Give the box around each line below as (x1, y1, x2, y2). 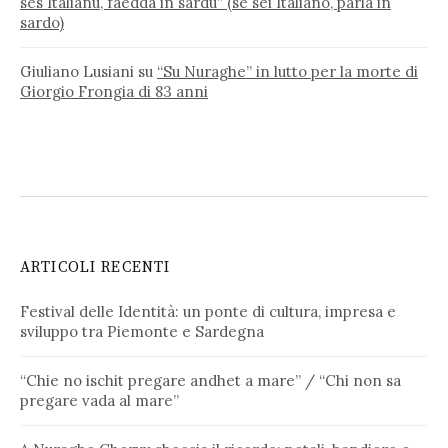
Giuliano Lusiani (20, 62, 134, 82)
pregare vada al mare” (20, 391, 179, 411)
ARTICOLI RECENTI (20, 258, 171, 278)
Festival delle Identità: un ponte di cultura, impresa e (20, 302, 396, 322)
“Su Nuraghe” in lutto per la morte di (157, 62, 418, 82)
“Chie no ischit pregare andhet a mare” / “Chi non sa (20, 371, 401, 391)
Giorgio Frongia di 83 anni (20, 82, 208, 102)
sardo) (20, 13, 64, 33)
